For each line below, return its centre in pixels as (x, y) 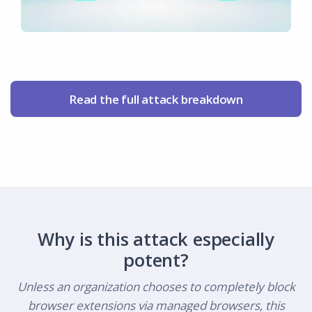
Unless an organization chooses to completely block (156, 287)
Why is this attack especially (156, 239)
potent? (156, 260)
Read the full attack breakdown (156, 100)
